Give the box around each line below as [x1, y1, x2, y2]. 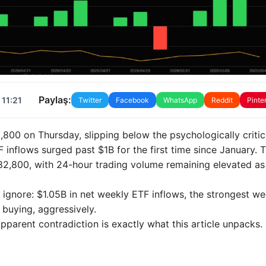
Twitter [78, 95, 102, 104]
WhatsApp [163, 95, 197, 104]
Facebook [115, 95, 149, 104]
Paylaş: [38, 94, 71, 106]
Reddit [211, 95, 233, 104]
